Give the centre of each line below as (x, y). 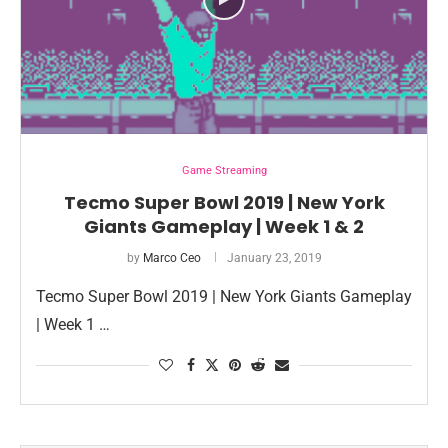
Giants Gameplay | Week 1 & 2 (224, 227)
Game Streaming (224, 171)
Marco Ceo (171, 258)
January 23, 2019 (274, 258)
